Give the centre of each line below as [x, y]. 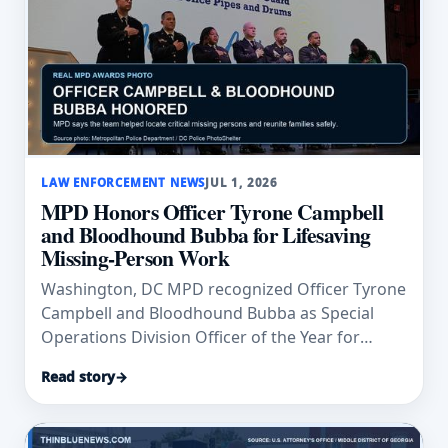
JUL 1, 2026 [242, 182]
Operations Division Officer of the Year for [200, 337]
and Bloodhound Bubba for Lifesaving [206, 234]
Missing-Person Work [135, 257]
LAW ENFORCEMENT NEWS [123, 182]
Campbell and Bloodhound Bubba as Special [207, 313]
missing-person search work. [151, 361]
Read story [78, 376]
